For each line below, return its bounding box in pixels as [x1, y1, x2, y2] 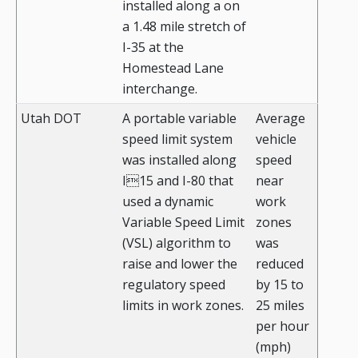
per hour [256, 317, 309, 336]
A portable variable [122, 109, 237, 128]
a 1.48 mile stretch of [122, 18, 246, 36]
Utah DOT [21, 109, 82, 128]
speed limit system [122, 130, 233, 149]
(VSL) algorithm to [122, 234, 231, 253]
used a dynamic [122, 193, 213, 211]
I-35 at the [122, 38, 184, 57]
